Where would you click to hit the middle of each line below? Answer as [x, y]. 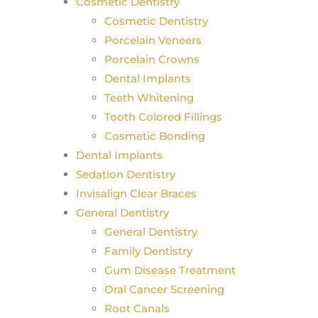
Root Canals [137, 308]
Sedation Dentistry [126, 174]
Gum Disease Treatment [170, 270]
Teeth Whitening [149, 98]
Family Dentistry [148, 251]
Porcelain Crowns [152, 59]
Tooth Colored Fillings [163, 117]
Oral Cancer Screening [164, 289]
